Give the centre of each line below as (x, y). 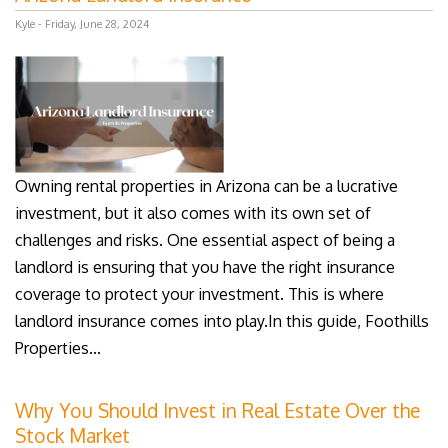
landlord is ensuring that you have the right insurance (205, 267)
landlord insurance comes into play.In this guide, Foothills (222, 321)
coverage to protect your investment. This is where (199, 294)
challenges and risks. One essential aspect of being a (205, 240)
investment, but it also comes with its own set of (193, 213)
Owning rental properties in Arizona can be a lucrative (206, 186)
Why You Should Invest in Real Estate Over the (217, 411)
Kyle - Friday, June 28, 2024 (82, 23)
